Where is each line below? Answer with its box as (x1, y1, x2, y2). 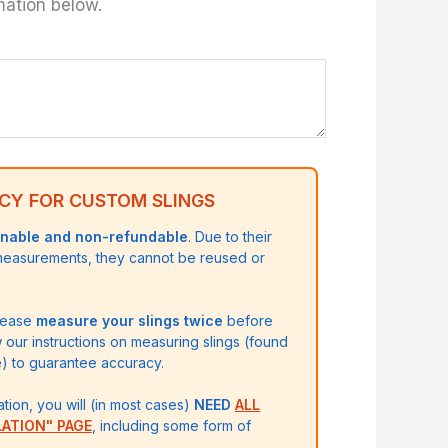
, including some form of (92, 417, 251, 435)
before (223, 312, 273, 330)
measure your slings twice (36, 312, 223, 330)
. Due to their (188, 228, 272, 246)
